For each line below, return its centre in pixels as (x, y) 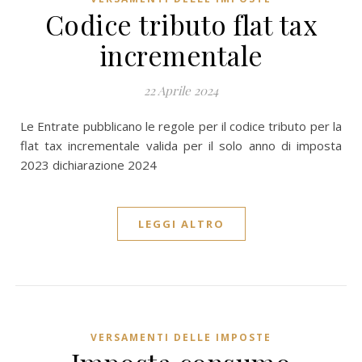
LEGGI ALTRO (181, 224)
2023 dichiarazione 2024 (88, 165)
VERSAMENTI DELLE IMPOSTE (181, 337)
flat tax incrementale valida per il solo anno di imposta (181, 145)
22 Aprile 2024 (181, 90)
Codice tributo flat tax (181, 24)
